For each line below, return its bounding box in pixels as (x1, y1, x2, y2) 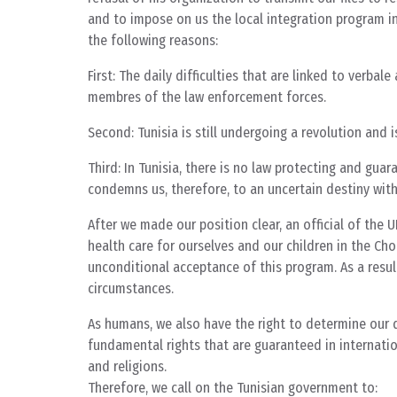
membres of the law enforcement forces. (88, 89, 326, 106)
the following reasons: (88, 32, 218, 50)
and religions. (88, 358, 167, 376)
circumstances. (88, 280, 174, 298)
